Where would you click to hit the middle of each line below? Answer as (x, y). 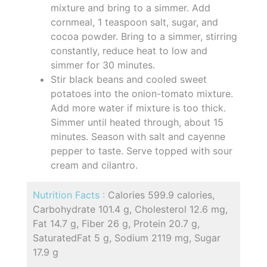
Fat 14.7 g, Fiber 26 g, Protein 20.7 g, (116, 223)
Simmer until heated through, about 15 (137, 122)
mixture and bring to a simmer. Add (131, 7)
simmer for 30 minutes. (103, 65)
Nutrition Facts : (70, 195)
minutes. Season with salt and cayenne (138, 136)
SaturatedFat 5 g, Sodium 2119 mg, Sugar (127, 237)
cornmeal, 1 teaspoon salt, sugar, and (134, 22)
